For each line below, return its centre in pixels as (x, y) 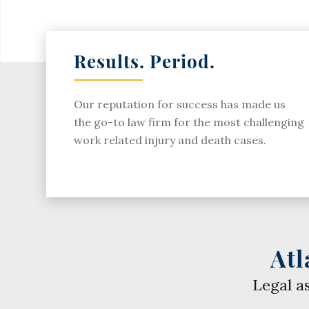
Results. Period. (144, 61)
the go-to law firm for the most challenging (189, 122)
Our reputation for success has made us (180, 104)
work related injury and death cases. (170, 140)
